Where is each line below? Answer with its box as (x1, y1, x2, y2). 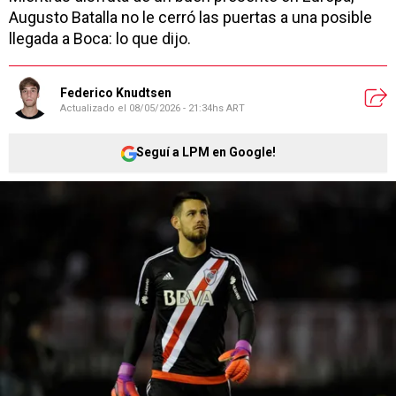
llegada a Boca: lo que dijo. (9, 28, 191, 48)
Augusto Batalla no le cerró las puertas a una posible (9, 7, 372, 27)
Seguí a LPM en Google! (136, 145, 276, 160)
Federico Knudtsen (60, 86, 171, 101)
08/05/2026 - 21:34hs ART (129, 103, 245, 115)
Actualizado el (60, 103, 129, 115)
